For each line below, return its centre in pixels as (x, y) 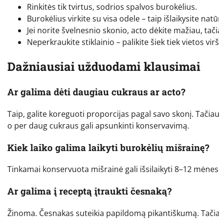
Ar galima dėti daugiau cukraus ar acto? (96, 92)
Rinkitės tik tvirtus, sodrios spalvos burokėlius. (112, 7)
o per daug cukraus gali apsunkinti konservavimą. (98, 125)
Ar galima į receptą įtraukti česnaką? (89, 191)
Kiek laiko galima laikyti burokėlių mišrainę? (108, 147)
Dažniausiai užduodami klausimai (104, 67)
